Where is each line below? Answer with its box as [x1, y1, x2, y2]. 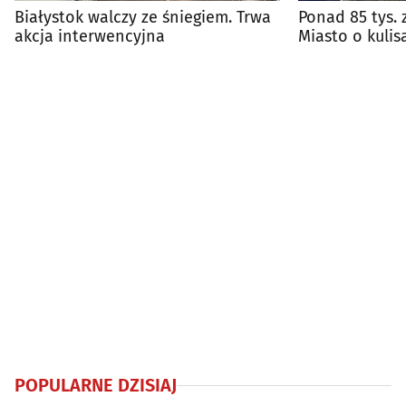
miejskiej [298, 45, 363, 66]
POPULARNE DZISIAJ [14, 374, 177, 397]
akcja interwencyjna [14, 26, 165, 47]
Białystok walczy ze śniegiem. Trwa [14, 7, 271, 28]
